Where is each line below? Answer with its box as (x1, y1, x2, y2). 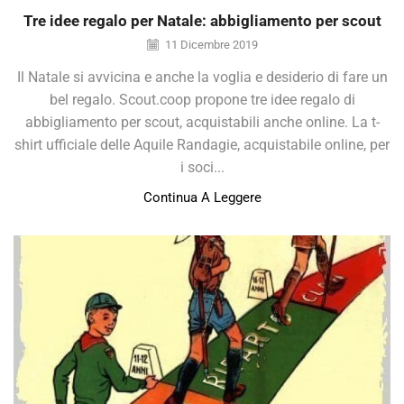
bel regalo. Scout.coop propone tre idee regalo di (49, 90, 355, 108)
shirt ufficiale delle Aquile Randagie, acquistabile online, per (14, 135, 390, 153)
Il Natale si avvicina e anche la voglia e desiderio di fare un (16, 68, 388, 86)
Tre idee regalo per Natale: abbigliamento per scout (23, 12, 381, 31)
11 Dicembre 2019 (161, 38, 258, 52)
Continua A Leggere (142, 188, 262, 206)
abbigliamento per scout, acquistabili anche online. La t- (24, 113, 380, 131)
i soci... (179, 158, 225, 176)
